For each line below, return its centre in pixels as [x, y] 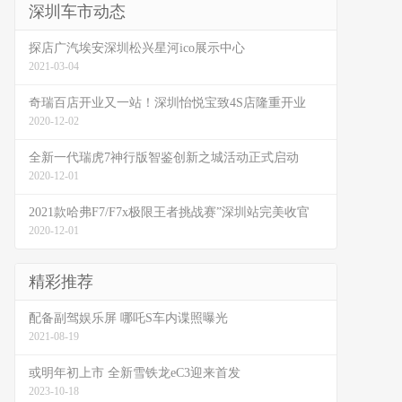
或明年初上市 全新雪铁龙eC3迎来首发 [135, 373]
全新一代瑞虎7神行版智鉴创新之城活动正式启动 [164, 157]
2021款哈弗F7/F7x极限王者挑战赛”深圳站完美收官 [169, 212]
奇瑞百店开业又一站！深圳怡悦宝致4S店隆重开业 [167, 103]
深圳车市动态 [77, 12]
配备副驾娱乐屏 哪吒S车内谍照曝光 [128, 318]
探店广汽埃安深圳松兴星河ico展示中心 [137, 48]
